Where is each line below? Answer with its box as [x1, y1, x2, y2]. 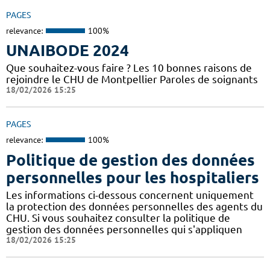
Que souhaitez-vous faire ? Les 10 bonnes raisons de [6, 62, 252, 74]
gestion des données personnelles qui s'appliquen [6, 223, 242, 235]
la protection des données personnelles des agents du [6, 200, 263, 212]
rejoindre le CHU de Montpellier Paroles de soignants [6, 74, 258, 86]
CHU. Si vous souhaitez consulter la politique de [6, 212, 230, 224]
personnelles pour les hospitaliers [6, 168, 259, 186]
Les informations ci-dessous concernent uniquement [6, 189, 254, 201]
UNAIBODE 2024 [6, 42, 129, 60]
